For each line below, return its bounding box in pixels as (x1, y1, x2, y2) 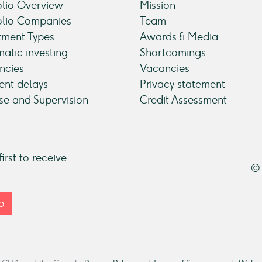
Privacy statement (140, 78, 225, 91)
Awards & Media (140, 30, 218, 43)
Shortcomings (140, 46, 206, 59)
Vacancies (140, 62, 189, 75)
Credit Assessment (140, 94, 227, 106)
